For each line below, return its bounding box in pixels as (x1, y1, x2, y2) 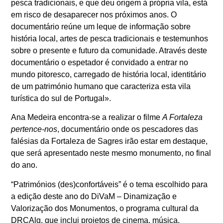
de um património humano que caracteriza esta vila (11, 82, 191, 91)
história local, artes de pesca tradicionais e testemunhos (11, 34, 209, 43)
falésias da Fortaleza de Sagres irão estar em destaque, (11, 137, 208, 146)
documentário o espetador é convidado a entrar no (11, 58, 189, 67)
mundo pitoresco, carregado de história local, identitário (11, 70, 207, 79)
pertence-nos (11, 125, 58, 134)
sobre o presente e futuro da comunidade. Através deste (11, 46, 208, 55)
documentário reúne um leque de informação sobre (11, 22, 191, 31)
